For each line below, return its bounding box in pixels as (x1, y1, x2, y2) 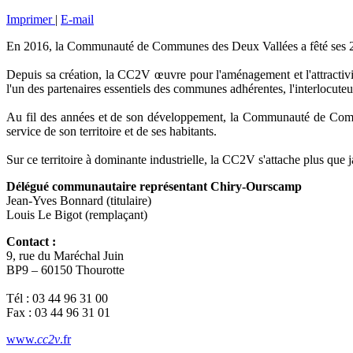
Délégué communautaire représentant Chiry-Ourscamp (6, 179, 302, 193)
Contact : (6, 234, 56, 248)
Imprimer (6, 12, 55, 26)
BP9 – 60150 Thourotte (6, 262, 124, 277)
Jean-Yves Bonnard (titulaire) (6, 193, 151, 207)
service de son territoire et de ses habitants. (6, 124, 217, 138)
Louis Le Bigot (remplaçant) (6, 207, 147, 221)
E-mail (61, 12, 94, 26)
